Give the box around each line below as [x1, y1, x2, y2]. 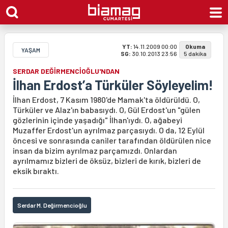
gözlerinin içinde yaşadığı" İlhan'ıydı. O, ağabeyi [13, 115, 182, 125]
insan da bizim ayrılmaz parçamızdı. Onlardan [13, 146, 177, 155]
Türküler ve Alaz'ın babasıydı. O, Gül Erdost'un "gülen [13, 105, 201, 115]
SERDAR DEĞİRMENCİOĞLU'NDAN [13, 67, 120, 75]
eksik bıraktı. [13, 166, 59, 176]
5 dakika [184, 50, 207, 57]
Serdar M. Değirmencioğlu [17, 202, 87, 209]
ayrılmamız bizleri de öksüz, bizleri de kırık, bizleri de [13, 156, 201, 165]
